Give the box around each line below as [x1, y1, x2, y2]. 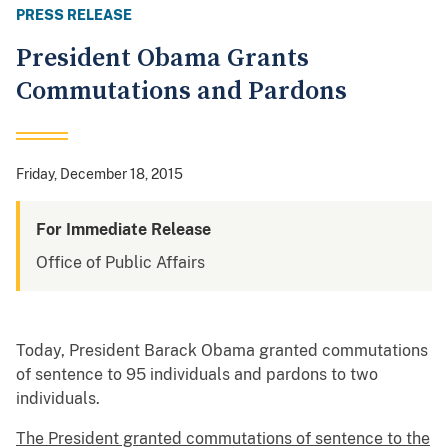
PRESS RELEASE [16, 7, 132, 24]
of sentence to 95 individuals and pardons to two [16, 365, 378, 385]
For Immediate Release [36, 220, 211, 240]
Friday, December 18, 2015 [16, 166, 183, 183]
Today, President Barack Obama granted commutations [16, 341, 428, 361]
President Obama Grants [16, 42, 309, 76]
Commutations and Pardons [16, 75, 347, 109]
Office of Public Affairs [36, 253, 205, 273]
